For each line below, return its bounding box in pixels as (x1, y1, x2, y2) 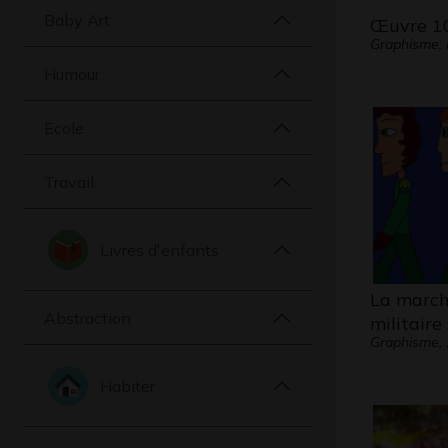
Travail (44, 171, 94, 192)
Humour (44, 63, 100, 84)
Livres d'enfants (100, 239, 219, 260)
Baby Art (44, 9, 110, 30)
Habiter (100, 375, 155, 396)
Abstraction (44, 307, 131, 328)
